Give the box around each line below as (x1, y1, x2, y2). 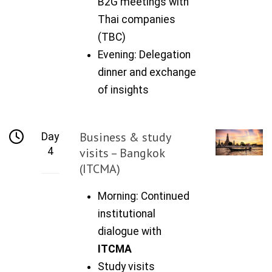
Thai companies (98, 13, 176, 25)
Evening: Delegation (98, 48, 191, 61)
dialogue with (98, 225, 162, 237)
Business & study (80, 129, 171, 145)
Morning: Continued (98, 189, 190, 202)
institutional (98, 207, 156, 220)
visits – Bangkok (80, 144, 165, 161)
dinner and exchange (98, 66, 197, 78)
